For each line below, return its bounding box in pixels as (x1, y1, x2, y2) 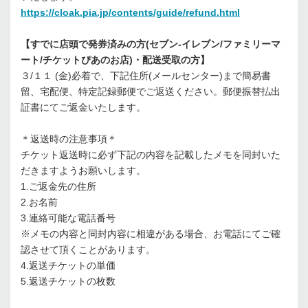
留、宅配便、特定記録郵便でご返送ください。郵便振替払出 (21, 86, 280, 98)
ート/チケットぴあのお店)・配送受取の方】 (21, 54, 210, 66)
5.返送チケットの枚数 (21, 276, 115, 287)
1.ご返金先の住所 (21, 181, 96, 192)
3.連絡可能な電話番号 (21, 212, 115, 224)
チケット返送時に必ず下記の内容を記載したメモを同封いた (21, 149, 280, 161)
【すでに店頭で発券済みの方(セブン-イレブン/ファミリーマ (21, 38, 280, 50)
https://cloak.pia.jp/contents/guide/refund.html (21, 7, 240, 19)
